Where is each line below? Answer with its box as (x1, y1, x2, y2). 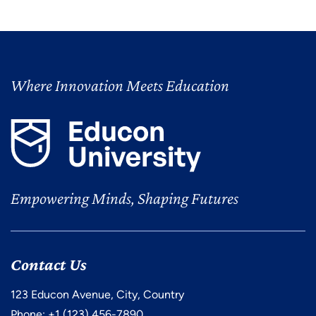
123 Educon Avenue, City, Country (11, 288, 184, 302)
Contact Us (11, 255, 87, 274)
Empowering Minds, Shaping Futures (11, 188, 238, 208)
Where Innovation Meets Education (11, 75, 229, 95)
